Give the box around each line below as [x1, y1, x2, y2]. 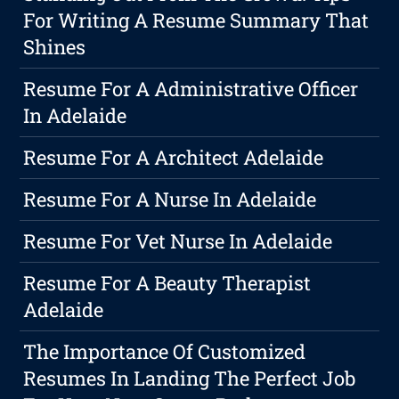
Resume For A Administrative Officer [23, 76, 359, 102]
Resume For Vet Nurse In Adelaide [23, 228, 333, 255]
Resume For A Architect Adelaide [23, 144, 324, 171]
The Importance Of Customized [23, 338, 306, 365]
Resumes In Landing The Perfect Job [23, 365, 356, 392]
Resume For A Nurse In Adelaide [23, 186, 317, 213]
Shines [23, 34, 86, 61]
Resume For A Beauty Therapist [23, 270, 312, 297]
